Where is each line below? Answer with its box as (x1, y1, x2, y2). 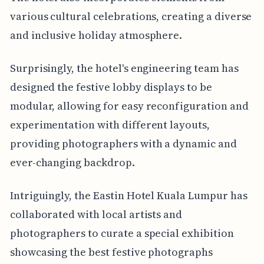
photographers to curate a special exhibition (9, 226, 234, 241)
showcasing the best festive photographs (9, 245, 213, 260)
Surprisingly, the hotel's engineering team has (9, 61, 239, 76)
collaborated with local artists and (9, 207, 183, 222)
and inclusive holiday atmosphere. (9, 28, 183, 43)
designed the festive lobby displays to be (9, 80, 212, 95)
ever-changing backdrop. (9, 155, 135, 170)
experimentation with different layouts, (9, 117, 210, 133)
